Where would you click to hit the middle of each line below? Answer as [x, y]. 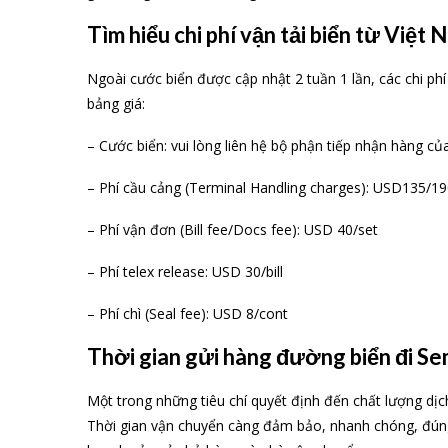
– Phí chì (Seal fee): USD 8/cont [187, 314]
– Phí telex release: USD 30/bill [185, 272]
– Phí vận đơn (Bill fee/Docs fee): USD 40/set [232, 230]
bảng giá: [116, 104]
